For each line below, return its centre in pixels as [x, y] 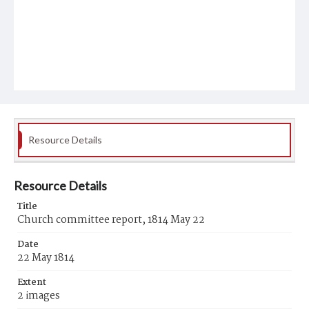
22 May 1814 [46, 258]
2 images [39, 296]
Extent [32, 282]
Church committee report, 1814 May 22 [111, 220]
